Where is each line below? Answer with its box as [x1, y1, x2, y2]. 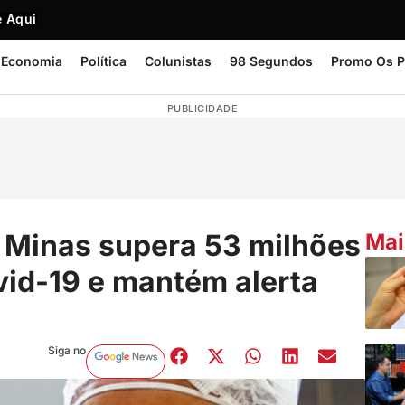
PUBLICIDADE [166, 102, 239, 115]
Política [80, 53, 127, 69]
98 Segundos [230, 53, 313, 69]
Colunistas [145, 53, 212, 69]
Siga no [47, 343, 86, 357]
